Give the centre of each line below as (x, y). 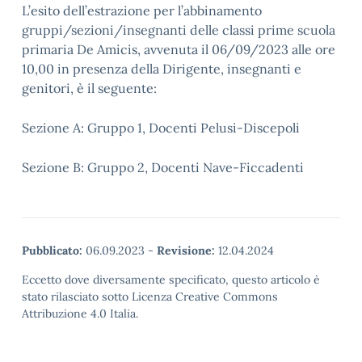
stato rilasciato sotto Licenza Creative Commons (150, 297)
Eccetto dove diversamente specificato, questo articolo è (171, 280)
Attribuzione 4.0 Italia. (80, 314)
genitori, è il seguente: (89, 88)
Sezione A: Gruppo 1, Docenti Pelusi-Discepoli (161, 128)
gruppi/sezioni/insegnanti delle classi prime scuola (179, 30)
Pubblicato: (52, 250)
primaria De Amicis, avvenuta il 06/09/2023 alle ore (179, 49)
